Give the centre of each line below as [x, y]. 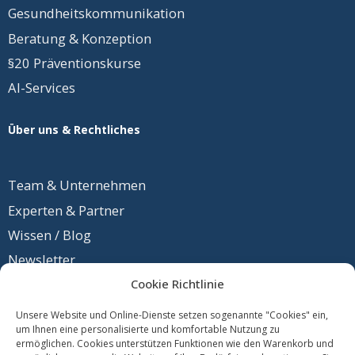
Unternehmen [103, 185]
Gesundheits [46, 13]
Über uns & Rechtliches [74, 130]
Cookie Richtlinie [177, 284]
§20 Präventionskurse [74, 63]
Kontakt [32, 334]
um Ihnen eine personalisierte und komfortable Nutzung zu [148, 330]
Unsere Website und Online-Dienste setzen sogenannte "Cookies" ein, [172, 315]
